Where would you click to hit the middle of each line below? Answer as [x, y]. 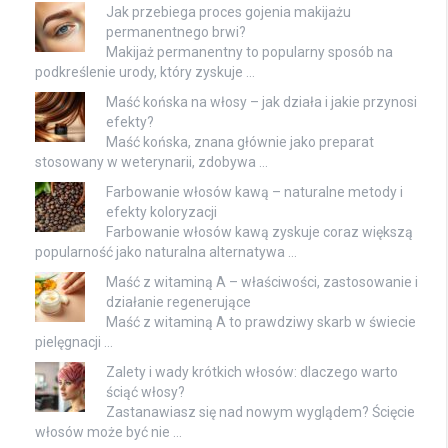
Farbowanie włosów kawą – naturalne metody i [254, 192]
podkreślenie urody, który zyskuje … [145, 72]
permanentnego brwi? [176, 32]
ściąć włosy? [145, 392]
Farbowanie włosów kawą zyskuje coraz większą [259, 232]
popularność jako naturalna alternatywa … [166, 252]
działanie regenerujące [178, 302]
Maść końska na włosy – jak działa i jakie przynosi [261, 102]
